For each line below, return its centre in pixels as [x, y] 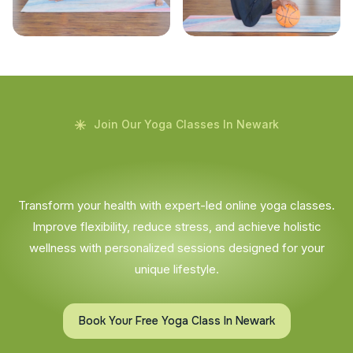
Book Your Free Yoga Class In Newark [176, 320]
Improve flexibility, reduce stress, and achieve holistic [176, 226]
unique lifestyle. [176, 269]
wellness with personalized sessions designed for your [176, 247]
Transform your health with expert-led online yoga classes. [176, 205]
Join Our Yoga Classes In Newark [186, 124]
